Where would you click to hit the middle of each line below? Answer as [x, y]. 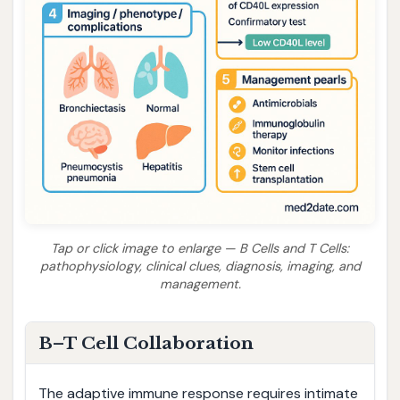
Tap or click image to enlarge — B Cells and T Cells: [200, 248]
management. [200, 284]
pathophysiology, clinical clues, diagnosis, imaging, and [200, 266]
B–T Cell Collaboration [146, 343]
